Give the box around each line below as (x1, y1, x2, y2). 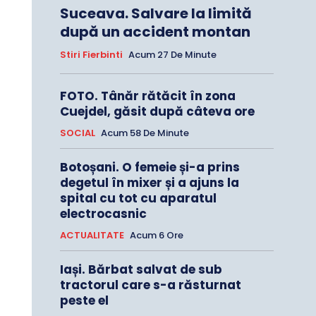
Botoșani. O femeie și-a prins (59, 159, 240, 176)
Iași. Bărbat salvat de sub (59, 261, 222, 279)
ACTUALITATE (59, 229, 124, 243)
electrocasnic (59, 205, 147, 223)
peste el (59, 292, 109, 310)
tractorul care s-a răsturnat (59, 276, 241, 294)
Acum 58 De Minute (100, 126, 189, 140)
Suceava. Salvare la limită (59, 4, 252, 24)
